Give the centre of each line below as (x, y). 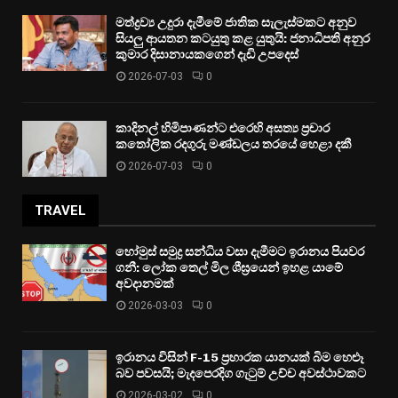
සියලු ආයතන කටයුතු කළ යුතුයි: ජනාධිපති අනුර (243, 39)
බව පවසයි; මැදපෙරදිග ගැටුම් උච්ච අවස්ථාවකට (241, 374)
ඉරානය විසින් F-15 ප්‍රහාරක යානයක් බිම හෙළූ (240, 358)
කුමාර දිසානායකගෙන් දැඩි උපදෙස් (207, 55)
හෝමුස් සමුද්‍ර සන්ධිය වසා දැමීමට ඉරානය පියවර (240, 252)
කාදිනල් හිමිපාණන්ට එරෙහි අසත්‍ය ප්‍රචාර (223, 129)
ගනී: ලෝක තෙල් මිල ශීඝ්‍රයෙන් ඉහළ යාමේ (229, 268)
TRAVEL (60, 211)
